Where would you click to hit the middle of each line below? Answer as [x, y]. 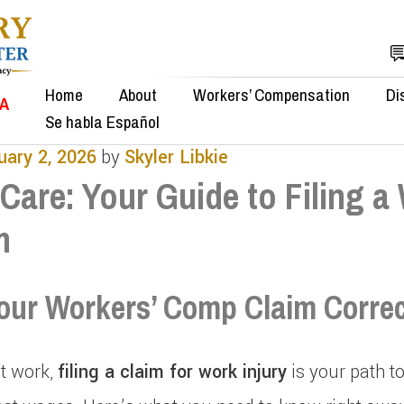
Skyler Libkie [176, 157]
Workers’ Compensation [271, 95]
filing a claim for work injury [172, 372]
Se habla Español [102, 122]
